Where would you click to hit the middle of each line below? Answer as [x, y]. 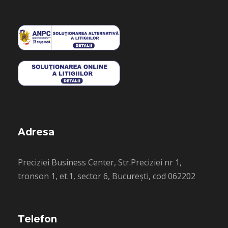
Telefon [37, 219]
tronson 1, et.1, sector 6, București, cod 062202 [107, 176]
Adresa [36, 132]
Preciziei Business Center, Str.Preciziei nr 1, [100, 162]
